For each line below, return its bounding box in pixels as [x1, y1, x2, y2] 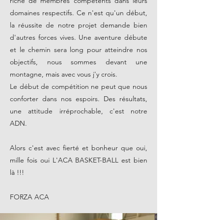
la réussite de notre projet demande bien [10, 20, 147, 29]
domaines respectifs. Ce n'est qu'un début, [10, 8, 147, 17]
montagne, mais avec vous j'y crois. [10, 69, 119, 79]
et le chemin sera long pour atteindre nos [10, 45, 147, 54]
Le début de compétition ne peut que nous [10, 82, 147, 91]
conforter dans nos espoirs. [10, 94, 104, 103]
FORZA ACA [10, 192, 49, 201]
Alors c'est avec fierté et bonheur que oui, [10, 143, 147, 152]
